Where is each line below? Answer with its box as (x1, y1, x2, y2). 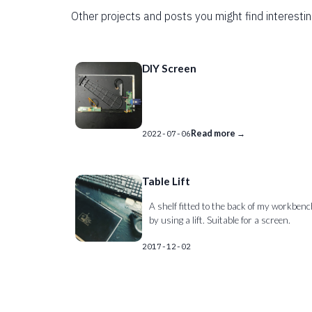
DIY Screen (142, 62, 196, 75)
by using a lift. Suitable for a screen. (149, 214, 290, 226)
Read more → (191, 128, 245, 139)
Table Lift (142, 175, 190, 188)
